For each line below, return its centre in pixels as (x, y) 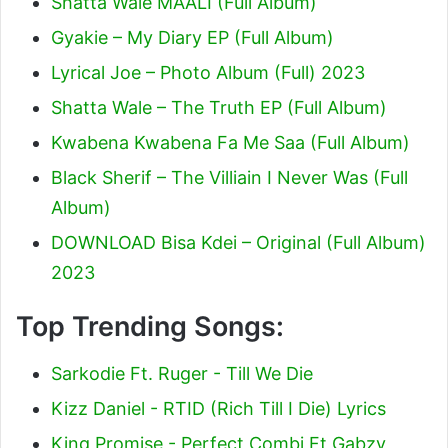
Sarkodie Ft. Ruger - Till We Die (182, 373)
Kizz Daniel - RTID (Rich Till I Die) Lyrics (218, 408)
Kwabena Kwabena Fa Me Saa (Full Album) (230, 142)
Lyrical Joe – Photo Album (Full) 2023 (208, 72)
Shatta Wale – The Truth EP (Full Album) (219, 107)
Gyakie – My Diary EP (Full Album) (192, 37)
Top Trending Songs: (150, 326)
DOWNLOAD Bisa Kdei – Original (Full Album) (238, 242)
